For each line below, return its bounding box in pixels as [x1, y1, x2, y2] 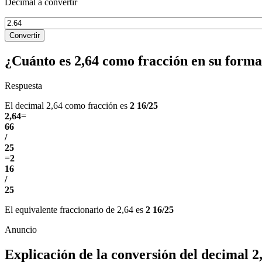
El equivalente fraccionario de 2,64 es [5, 204, 146, 215]
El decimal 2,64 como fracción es [5, 100, 130, 111]
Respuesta [5, 80, 42, 91]
